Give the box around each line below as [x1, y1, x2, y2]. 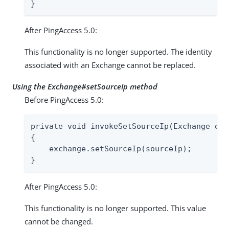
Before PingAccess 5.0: [25, 94, 104, 105]
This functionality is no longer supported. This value [25, 202, 206, 213]
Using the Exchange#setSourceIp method [12, 81, 157, 91]
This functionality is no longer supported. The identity [25, 46, 212, 57]
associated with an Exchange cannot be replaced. [25, 59, 196, 70]
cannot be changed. [25, 216, 93, 226]
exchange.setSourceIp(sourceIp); [31, 144, 192, 153]
